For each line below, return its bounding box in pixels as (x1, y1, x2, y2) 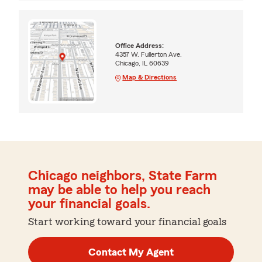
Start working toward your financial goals (28, 216, 226, 227)
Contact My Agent (88, 247, 174, 258)
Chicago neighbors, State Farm (28, 169, 217, 184)
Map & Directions (122, 73, 177, 81)
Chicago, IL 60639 (115, 59, 170, 67)
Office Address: (115, 42, 164, 49)
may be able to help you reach (28, 183, 211, 198)
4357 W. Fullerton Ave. (115, 50, 182, 58)
